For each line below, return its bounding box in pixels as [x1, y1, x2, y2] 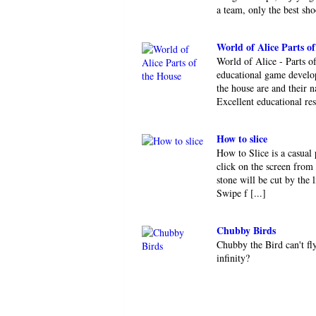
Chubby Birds [217, 223, 276, 238]
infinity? [217, 251, 250, 265]
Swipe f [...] [217, 186, 266, 200]
